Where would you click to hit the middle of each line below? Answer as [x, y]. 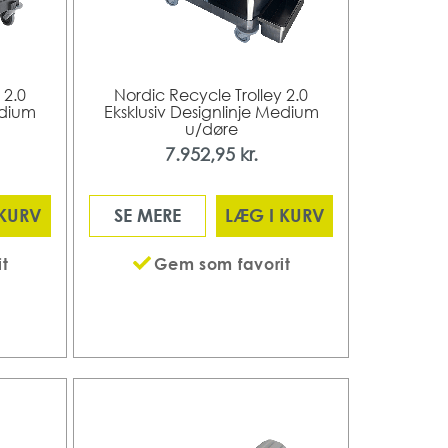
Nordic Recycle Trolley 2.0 [211, 94]
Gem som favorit [222, 263]
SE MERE [148, 215]
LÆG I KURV [274, 215]
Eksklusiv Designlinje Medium [211, 111]
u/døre [211, 128]
